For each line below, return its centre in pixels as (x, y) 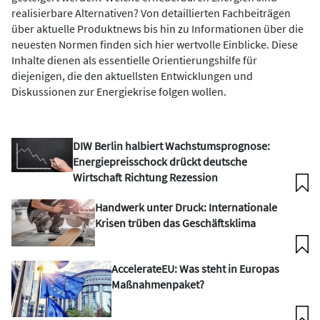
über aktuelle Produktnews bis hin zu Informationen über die (157, 29)
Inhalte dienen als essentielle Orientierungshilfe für (134, 60)
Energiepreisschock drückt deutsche (160, 161)
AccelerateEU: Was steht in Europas (196, 268)
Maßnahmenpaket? (158, 284)
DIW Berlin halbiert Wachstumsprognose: (171, 146)
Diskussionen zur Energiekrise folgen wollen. (119, 91)
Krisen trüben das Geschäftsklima (175, 223)
